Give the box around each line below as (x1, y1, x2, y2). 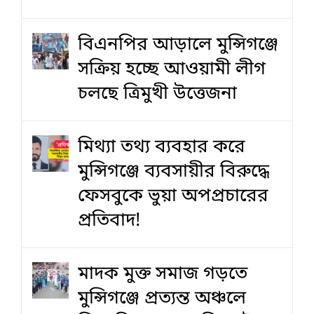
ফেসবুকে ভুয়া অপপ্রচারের (78, 184, 268, 209)
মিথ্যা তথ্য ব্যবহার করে (78, 135, 245, 160)
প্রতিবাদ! (78, 208, 141, 233)
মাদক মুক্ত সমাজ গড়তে (78, 261, 247, 287)
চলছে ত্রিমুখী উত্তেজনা (78, 81, 237, 107)
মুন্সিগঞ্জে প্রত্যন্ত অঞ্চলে (78, 286, 246, 311)
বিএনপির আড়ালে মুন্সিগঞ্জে (78, 32, 278, 57)
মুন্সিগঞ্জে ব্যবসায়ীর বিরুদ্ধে (78, 159, 269, 184)
